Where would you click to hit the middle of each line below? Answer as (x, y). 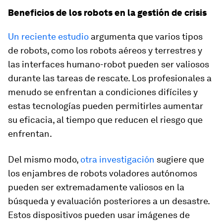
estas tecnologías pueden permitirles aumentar (106, 106)
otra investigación (117, 159)
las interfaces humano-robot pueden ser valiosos (109, 64)
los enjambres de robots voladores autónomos (103, 173)
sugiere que (179, 159)
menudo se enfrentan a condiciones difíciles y (103, 92)
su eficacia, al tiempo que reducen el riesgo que (105, 119)
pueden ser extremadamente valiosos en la (96, 187)
